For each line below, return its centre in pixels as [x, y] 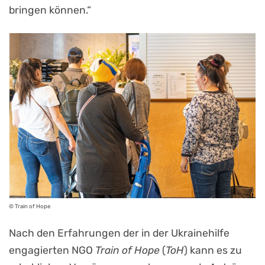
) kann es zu [213, 250]
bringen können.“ [50, 10]
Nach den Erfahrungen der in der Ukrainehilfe [119, 233]
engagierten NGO [52, 250]
